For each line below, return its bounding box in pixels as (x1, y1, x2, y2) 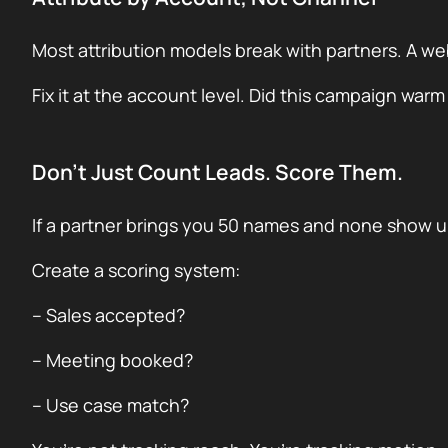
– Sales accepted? (32, 303, 185, 327)
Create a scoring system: (32, 258, 240, 282)
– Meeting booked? (32, 348, 193, 372)
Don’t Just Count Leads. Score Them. (32, 158, 403, 186)
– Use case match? (32, 393, 189, 417)
